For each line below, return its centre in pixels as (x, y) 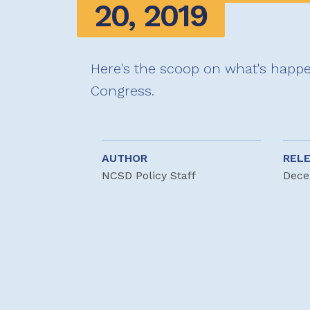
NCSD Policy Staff (148, 176)
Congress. (122, 91)
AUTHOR (124, 158)
